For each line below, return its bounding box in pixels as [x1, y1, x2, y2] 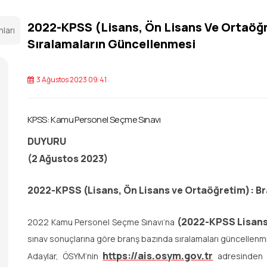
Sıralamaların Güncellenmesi [27, 36, 195, 52]
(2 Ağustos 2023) [27, 152, 108, 165]
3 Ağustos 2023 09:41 [35, 74, 107, 85]
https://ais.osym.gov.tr [103, 249, 213, 262]
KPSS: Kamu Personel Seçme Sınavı [27, 113, 161, 126]
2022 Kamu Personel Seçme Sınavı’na [27, 216, 177, 228]
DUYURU [27, 135, 66, 148]
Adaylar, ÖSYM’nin [27, 250, 103, 262]
